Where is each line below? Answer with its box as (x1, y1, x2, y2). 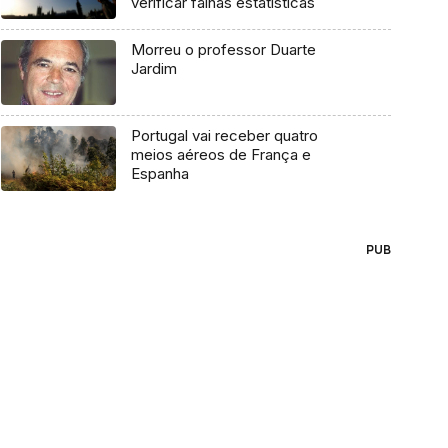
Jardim (130, 59, 177, 79)
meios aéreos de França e (130, 144, 311, 164)
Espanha (130, 163, 189, 183)
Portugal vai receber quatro (130, 125, 318, 145)
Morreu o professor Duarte (130, 40, 316, 60)
